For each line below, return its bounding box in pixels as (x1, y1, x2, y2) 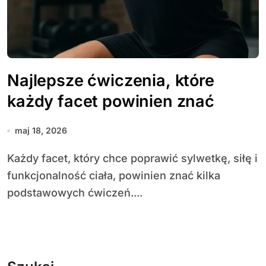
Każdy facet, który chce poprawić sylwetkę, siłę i (7, 152, 14, 164)
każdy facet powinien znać (7, 91, 214, 111)
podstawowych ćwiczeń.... (7, 186, 142, 199)
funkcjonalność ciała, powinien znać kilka (7, 169, 220, 182)
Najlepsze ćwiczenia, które (7, 71, 214, 90)
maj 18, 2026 (15, 125, 67, 135)
